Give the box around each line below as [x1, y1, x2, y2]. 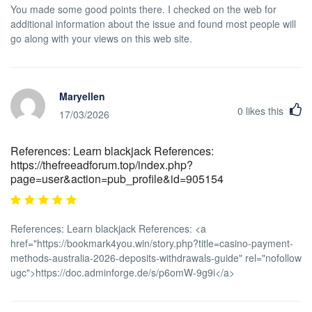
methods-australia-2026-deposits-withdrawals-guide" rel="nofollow [10, 250, 302, 265]
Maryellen [59, 89, 105, 104]
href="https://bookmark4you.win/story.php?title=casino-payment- [10, 235, 293, 250]
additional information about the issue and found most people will [10, 16, 296, 31]
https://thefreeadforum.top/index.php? [10, 156, 193, 173]
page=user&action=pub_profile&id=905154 [10, 170, 224, 187]
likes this [243, 103, 286, 118]
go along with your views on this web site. [10, 31, 192, 45]
